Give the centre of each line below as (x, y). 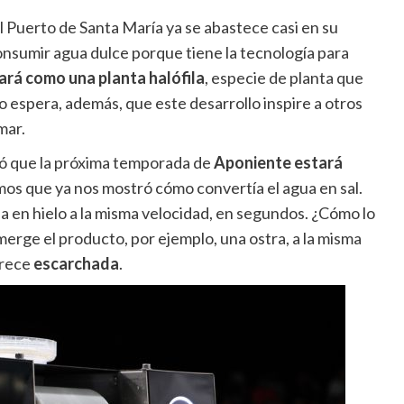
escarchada (76, 264)
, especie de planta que (284, 78)
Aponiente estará (276, 163)
